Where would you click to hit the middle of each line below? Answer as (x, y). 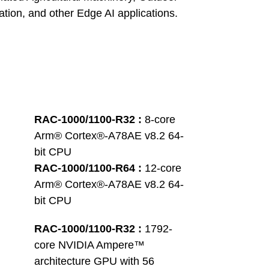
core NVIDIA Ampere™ (91, 245)
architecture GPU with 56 (96, 261)
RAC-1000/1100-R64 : (89, 168)
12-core (165, 168)
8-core (162, 119)
